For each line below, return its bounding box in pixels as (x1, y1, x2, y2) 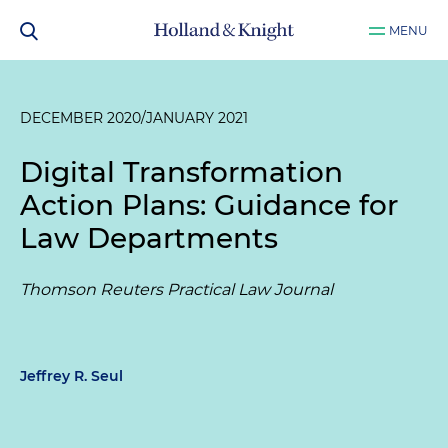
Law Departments (20, 221, 278, 255)
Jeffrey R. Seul (20, 367, 123, 385)
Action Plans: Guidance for (20, 188, 398, 222)
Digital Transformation (20, 155, 343, 189)
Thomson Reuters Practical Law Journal (20, 280, 333, 299)
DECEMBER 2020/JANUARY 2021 (20, 109, 248, 127)
